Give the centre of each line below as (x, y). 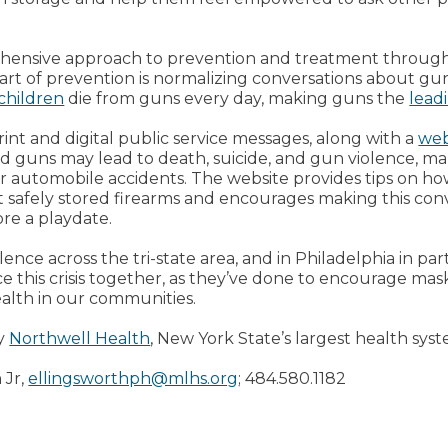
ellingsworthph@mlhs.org (133, 378)
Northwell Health (80, 338)
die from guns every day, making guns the (237, 98)
